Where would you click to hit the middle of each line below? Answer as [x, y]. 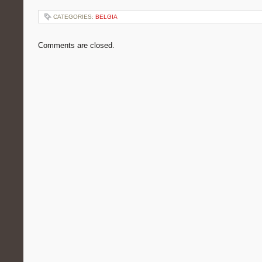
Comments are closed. [76, 45]
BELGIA [106, 17]
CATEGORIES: [74, 17]
